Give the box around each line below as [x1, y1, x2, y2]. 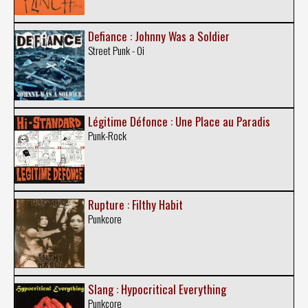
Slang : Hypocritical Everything [87, 280, 226, 298]
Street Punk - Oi [87, 43, 144, 58]
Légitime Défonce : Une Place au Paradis [87, 112, 270, 130]
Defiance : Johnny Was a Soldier [87, 27, 230, 45]
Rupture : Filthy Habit [87, 196, 183, 214]
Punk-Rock [87, 127, 126, 143]
